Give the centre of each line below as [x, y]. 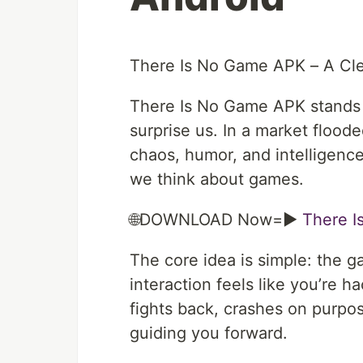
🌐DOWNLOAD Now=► [216, 220]
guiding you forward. [209, 333]
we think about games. [217, 179]
